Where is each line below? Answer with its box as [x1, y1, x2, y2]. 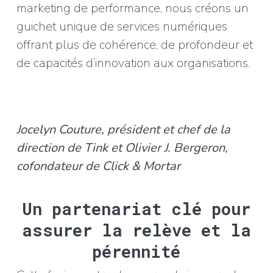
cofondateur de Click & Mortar [16, 158, 180, 174]
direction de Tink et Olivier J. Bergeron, [16, 140, 228, 156]
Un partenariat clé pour [22, 198, 251, 219]
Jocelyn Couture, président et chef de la [16, 121, 230, 138]
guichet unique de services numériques [16, 18, 227, 35]
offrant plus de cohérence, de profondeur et [16, 37, 253, 53]
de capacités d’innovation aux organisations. [16, 55, 250, 71]
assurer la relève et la [21, 219, 251, 241]
